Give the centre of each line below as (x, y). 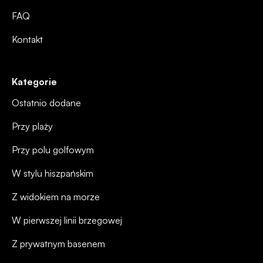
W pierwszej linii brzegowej (67, 220)
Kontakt (27, 40)
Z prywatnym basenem (58, 244)
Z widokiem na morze (56, 197)
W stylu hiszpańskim (53, 173)
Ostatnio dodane (46, 103)
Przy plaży (32, 127)
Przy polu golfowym (53, 150)
